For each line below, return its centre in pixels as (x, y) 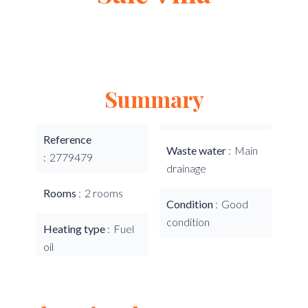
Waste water (197, 150)
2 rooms (104, 193)
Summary (154, 99)
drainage (186, 168)
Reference (67, 139)
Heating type (75, 229)
